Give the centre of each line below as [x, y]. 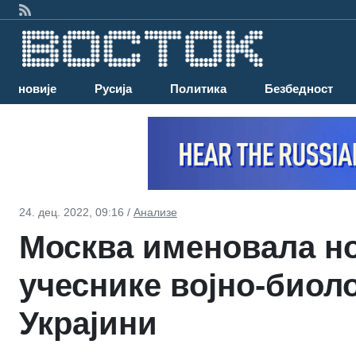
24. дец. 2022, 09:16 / [76, 212]
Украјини [88, 323]
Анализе [155, 212]
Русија [113, 89]
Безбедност [299, 89]
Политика [198, 89]
